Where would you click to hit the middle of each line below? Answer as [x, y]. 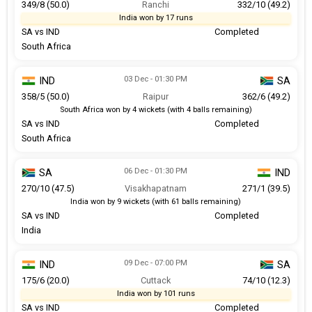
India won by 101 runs [156, 293]
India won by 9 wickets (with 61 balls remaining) [156, 201]
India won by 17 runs [156, 17]
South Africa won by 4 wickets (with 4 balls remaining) [156, 109]
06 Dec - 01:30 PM [156, 171]
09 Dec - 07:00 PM [156, 263]
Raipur [156, 96]
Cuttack [156, 280]
